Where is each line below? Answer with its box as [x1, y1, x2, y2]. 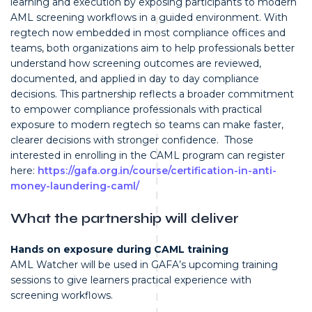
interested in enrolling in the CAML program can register [10, 149, 285, 162]
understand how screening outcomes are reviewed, [10, 57, 261, 70]
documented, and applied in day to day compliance [10, 72, 259, 86]
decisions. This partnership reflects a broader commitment [10, 88, 294, 101]
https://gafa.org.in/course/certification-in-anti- [38, 164, 276, 178]
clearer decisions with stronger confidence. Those [10, 134, 253, 147]
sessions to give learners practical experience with [10, 273, 251, 286]
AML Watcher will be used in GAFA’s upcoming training [10, 258, 278, 271]
